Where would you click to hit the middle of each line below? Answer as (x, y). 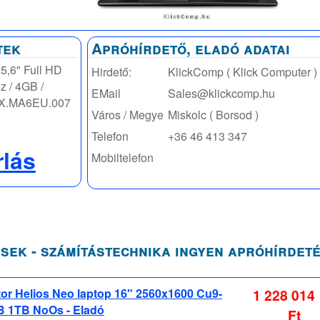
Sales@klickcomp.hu (221, 93)
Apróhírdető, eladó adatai (191, 48)
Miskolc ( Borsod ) (213, 114)
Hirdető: (111, 71)
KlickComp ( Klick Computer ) (242, 71)
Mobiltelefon (122, 157)
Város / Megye (127, 114)
